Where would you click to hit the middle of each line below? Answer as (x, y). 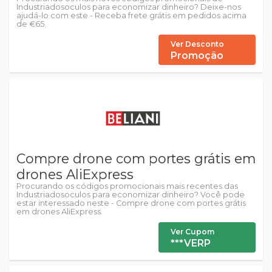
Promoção (197, 56)
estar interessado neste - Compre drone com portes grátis (131, 203)
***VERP (191, 243)
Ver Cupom (192, 232)
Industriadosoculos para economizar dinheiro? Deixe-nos (129, 7)
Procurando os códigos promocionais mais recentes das (127, 186)
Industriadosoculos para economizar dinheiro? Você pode (131, 195)
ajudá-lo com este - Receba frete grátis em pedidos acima (131, 15)
